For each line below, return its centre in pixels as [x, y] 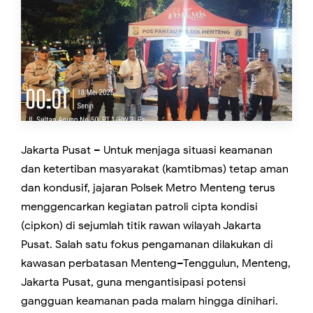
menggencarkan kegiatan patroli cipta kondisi [139, 207]
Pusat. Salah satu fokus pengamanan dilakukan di [147, 245]
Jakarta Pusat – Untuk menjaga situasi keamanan [147, 151]
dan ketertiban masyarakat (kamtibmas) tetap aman [155, 169]
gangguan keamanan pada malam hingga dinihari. [150, 301]
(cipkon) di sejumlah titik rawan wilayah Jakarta [141, 226]
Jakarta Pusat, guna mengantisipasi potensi [133, 283]
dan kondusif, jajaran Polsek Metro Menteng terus [148, 188]
